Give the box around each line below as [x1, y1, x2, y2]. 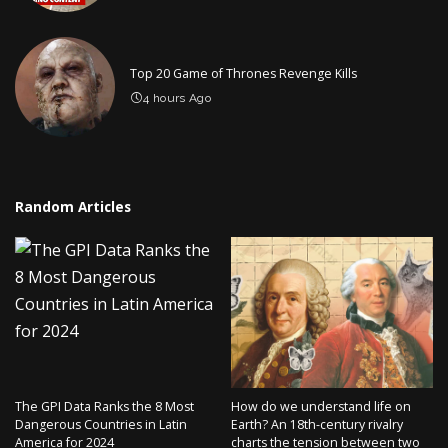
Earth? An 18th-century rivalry [231, 416, 403, 434]
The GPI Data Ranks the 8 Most [15, 398, 194, 416]
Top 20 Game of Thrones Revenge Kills [130, 65, 357, 83]
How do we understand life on [231, 398, 411, 416]
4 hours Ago [143, 91, 212, 106]
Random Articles [15, 196, 131, 216]
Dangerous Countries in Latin [15, 416, 187, 434]
